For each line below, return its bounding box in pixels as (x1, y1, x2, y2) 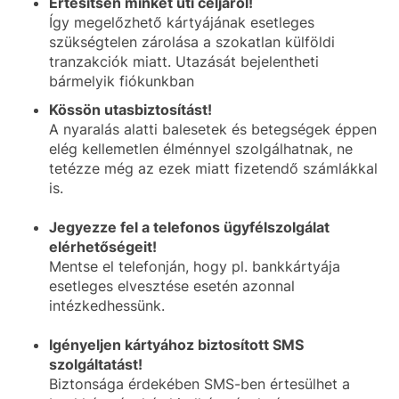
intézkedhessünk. (49, 297, 165, 314)
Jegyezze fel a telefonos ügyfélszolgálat (49, 218, 330, 236)
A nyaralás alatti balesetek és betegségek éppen (49, 120, 377, 138)
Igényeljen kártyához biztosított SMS (49, 336, 304, 354)
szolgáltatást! (49, 355, 142, 373)
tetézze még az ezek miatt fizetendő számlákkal (49, 159, 378, 177)
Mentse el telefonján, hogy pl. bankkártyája (49, 257, 340, 275)
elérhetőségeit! (49, 238, 157, 256)
